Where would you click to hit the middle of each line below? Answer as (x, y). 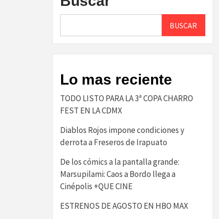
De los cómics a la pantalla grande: (120, 162)
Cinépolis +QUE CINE (96, 186)
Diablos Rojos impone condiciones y (122, 130)
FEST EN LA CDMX (91, 110)
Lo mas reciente (116, 79)
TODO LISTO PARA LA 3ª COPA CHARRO (127, 98)
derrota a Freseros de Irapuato (114, 142)
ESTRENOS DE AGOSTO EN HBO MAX (124, 206)
